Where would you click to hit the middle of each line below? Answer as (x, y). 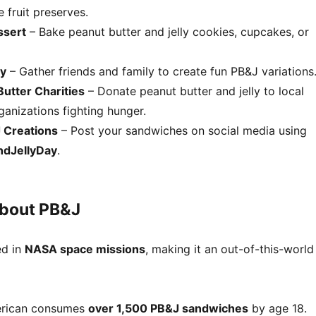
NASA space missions (85, 249)
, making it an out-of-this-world (229, 249)
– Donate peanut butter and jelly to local (194, 91)
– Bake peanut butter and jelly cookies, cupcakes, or (167, 31)
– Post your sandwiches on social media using (182, 130)
